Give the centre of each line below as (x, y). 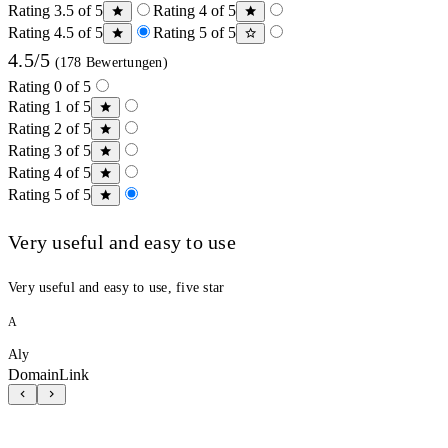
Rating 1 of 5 (49, 106)
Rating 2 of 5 (49, 128)
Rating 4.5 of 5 (55, 32)
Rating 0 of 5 (49, 86)
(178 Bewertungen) (109, 62)
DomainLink (48, 374)
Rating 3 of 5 (49, 150)
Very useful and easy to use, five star (116, 287)
